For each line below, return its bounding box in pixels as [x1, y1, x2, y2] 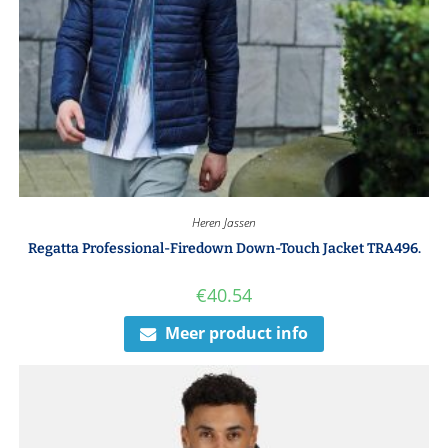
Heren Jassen [192, 213, 256, 231]
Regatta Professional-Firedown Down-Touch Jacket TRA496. [27, 239, 421, 257]
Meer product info [165, 322, 308, 345]
